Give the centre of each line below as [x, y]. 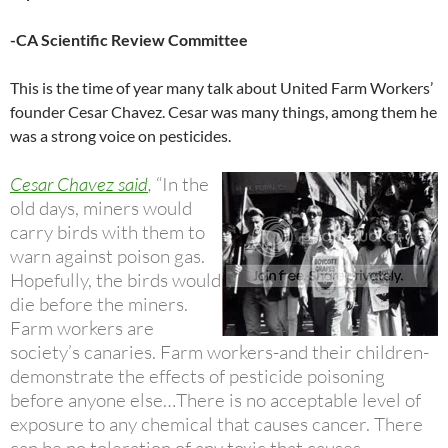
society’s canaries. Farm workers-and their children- [219, 352]
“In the [182, 184]
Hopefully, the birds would [115, 280]
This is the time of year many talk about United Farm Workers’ [221, 88]
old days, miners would [101, 208]
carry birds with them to [107, 232]
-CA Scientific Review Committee [129, 40]
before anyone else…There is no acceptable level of [215, 400]
